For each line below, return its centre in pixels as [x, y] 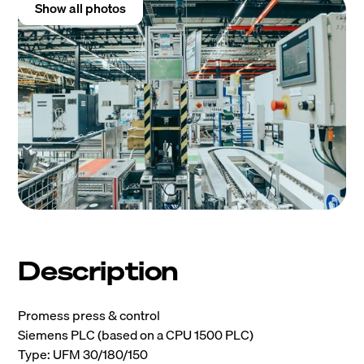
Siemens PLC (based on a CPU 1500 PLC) [136, 335]
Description [98, 271]
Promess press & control [89, 316]
